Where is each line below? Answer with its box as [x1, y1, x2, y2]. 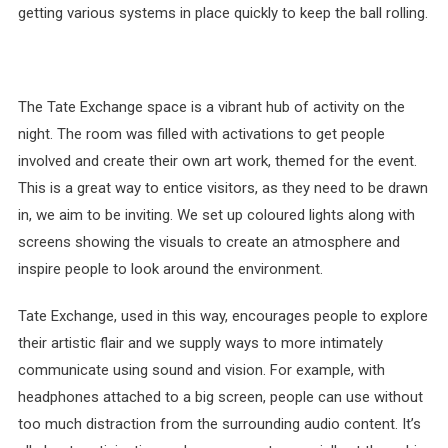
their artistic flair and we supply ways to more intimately [17, 334, 383, 352]
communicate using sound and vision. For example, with [17, 361, 385, 379]
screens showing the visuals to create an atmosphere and [17, 233, 400, 251]
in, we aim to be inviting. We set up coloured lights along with [17, 206, 415, 224]
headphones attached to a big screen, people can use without [17, 388, 423, 406]
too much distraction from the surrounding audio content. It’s [17, 415, 421, 433]
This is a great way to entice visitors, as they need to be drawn [17, 179, 428, 197]
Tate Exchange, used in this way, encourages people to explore [17, 307, 428, 325]
